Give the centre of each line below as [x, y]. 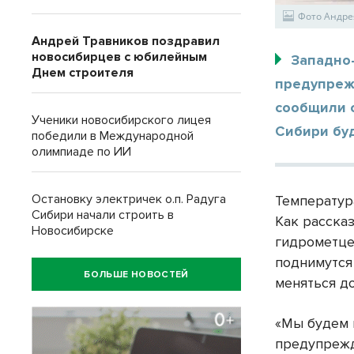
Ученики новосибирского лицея [121, 120]
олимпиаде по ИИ [81, 152]
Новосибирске [73, 231]
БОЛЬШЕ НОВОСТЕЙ [136, 274]
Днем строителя [83, 73]
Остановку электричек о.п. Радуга [129, 199]
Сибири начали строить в [103, 215]
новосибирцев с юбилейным [119, 57]
